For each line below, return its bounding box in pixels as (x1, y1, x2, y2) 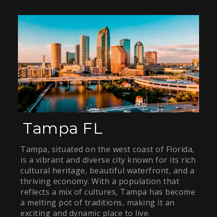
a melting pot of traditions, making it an (20, 197, 175, 208)
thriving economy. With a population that (20, 176, 180, 187)
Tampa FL (23, 119, 103, 138)
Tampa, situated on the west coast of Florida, (20, 144, 195, 155)
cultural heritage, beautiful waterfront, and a (20, 165, 195, 176)
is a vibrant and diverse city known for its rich (20, 155, 196, 166)
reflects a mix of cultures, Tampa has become (20, 186, 196, 198)
